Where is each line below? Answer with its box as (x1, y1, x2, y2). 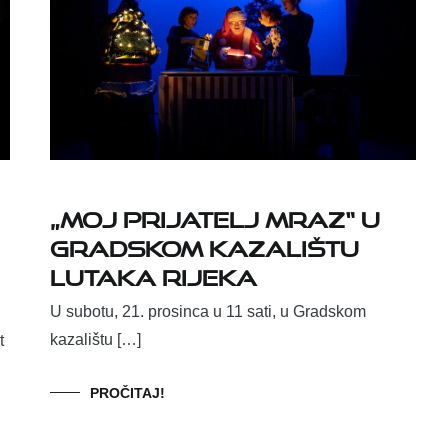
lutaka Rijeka (50, 256, 257, 292)
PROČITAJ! (90, 385, 165, 402)
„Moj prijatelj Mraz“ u (50, 198, 380, 234)
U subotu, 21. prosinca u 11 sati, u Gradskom (50, 303, 366, 321)
